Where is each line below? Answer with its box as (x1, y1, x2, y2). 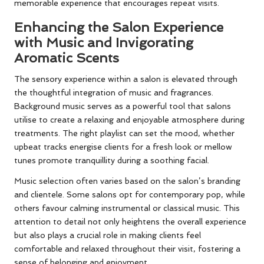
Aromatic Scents (14, 50, 119, 66)
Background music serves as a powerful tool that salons (14, 101, 231, 111)
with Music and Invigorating (14, 35, 193, 51)
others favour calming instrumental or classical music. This (14, 203, 240, 213)
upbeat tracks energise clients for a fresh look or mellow (14, 142, 232, 152)
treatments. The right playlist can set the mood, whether (14, 128, 235, 138)
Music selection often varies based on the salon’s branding (14, 176, 240, 186)
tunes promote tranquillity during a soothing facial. (14, 156, 209, 166)
